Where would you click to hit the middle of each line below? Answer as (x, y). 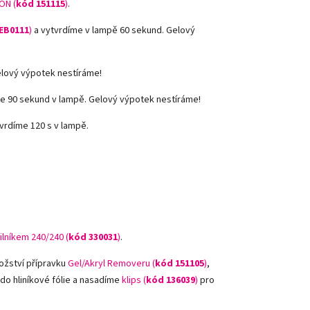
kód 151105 (180, 264)
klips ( (134, 280)
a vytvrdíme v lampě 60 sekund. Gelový (113, 30)
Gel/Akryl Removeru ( (111, 264)
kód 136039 (171, 280)
